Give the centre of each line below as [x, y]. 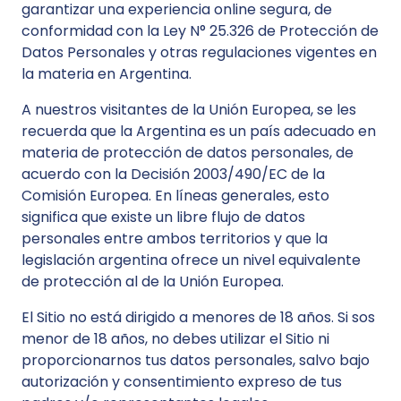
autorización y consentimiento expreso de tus [182, 382]
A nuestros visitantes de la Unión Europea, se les [189, 110]
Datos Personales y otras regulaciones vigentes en [199, 52]
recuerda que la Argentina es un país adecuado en [199, 131]
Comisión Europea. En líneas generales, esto [175, 196]
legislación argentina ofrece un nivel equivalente [191, 260]
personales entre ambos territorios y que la [175, 239]
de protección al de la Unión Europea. [153, 282]
